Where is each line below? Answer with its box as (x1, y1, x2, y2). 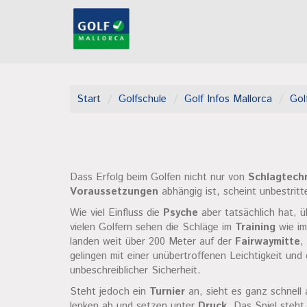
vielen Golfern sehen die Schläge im (70, 220, 235, 234)
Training (235, 220, 275, 234)
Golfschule (119, 92, 167, 106)
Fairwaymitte (235, 234, 300, 249)
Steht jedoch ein (70, 284, 149, 299)
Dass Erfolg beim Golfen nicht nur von (70, 170, 248, 184)
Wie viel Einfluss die (70, 206, 163, 220)
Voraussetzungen (70, 184, 158, 199)
